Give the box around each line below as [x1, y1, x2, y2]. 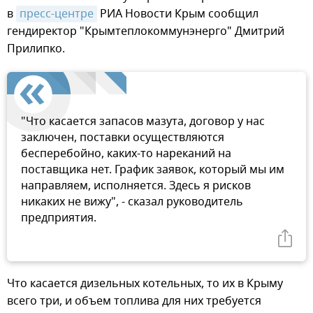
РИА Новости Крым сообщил [97, 5, 259, 22]
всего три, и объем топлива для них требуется [7, 292, 261, 310]
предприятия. [21, 209, 96, 226]
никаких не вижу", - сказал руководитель [21, 193, 243, 210]
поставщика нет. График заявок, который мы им [21, 161, 284, 178]
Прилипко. [7, 40, 65, 57]
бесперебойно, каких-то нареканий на [21, 145, 231, 162]
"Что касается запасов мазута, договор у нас [21, 112, 265, 130]
